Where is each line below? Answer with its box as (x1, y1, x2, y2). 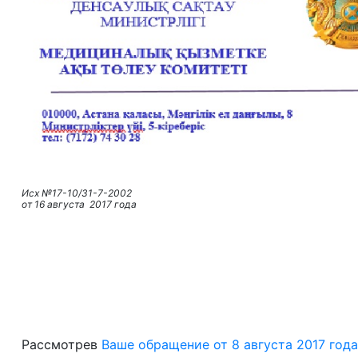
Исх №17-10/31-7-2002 (22, 187, 132, 200)
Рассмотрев (22, 336, 101, 353)
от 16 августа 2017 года (22, 198, 137, 211)
